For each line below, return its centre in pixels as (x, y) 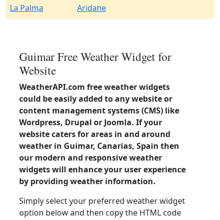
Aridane (92, 8)
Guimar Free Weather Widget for (95, 56)
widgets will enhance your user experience (102, 169)
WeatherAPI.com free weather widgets (95, 87)
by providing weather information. (87, 181)
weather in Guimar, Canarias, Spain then (99, 146)
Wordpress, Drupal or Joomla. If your (91, 122)
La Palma (27, 8)
